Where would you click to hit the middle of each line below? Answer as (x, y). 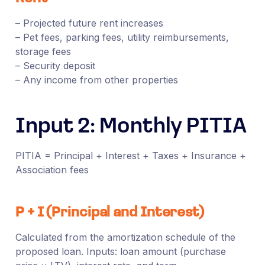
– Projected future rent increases (89, 23)
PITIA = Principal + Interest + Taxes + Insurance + (130, 155)
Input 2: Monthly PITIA (131, 127)
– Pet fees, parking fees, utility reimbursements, (122, 37)
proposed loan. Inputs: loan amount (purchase (120, 251)
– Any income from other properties (96, 80)
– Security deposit (55, 65)
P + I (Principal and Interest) (109, 213)
